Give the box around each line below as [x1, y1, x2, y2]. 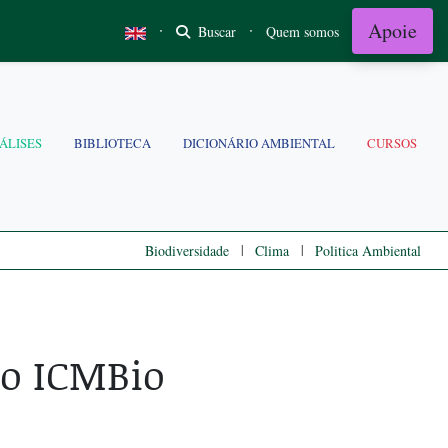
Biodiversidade [145, 241, 229, 260]
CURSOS [367, 134, 417, 152]
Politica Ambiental [315, 241, 421, 260]
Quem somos [266, 21, 339, 41]
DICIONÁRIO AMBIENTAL [183, 134, 335, 152]
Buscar [194, 21, 236, 41]
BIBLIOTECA [74, 134, 151, 152]
